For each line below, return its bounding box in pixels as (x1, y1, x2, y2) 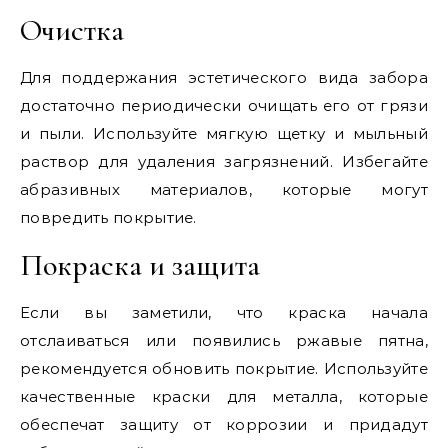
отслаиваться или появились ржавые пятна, (20, 331, 428, 351)
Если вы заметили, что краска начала (20, 303, 428, 323)
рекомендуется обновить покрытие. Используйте (20, 359, 428, 379)
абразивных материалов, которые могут (20, 180, 428, 200)
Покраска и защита (20, 247, 260, 285)
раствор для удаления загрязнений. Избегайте (20, 152, 428, 172)
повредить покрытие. (20, 208, 197, 228)
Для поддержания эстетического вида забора (20, 68, 428, 88)
